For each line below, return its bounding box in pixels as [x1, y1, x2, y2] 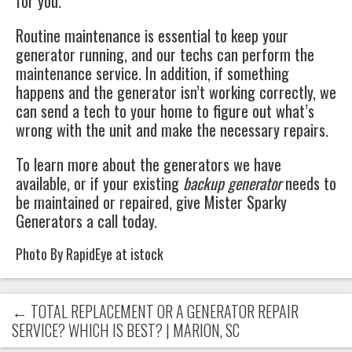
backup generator [183, 171, 281, 196]
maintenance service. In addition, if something [16, 61, 289, 86]
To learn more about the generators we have [16, 152, 281, 177]
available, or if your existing [16, 171, 183, 196]
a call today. [82, 209, 157, 233]
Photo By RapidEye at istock [16, 244, 163, 265]
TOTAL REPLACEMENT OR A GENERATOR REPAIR [27, 299, 299, 324]
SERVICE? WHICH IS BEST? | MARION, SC [12, 318, 240, 343]
